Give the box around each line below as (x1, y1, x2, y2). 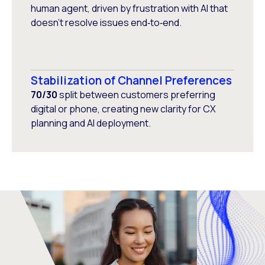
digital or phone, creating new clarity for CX (31, 102, 216, 115)
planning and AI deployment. (31, 117, 151, 130)
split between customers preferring (57, 88, 215, 101)
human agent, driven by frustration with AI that (31, 2, 228, 15)
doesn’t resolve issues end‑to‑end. (31, 16, 182, 29)
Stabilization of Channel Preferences (31, 73, 232, 88)
